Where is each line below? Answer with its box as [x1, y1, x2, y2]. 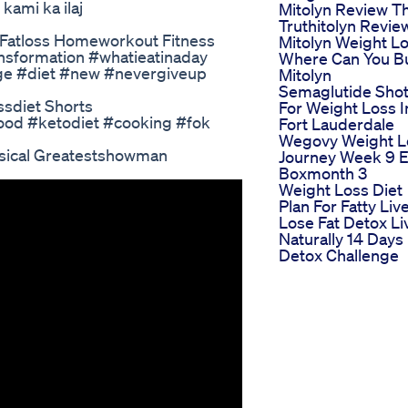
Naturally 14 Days [279, 229, 403, 250]
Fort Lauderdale [279, 114, 394, 135]
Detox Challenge [279, 245, 399, 266]
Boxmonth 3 [279, 163, 367, 184]
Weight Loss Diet [279, 179, 403, 200]
